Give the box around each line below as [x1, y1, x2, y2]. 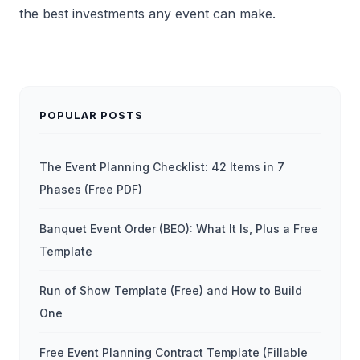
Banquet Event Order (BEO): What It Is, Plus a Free [39, 222, 318, 236]
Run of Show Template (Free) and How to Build [39, 284, 302, 298]
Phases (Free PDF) [39, 182, 142, 197]
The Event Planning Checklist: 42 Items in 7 [39, 160, 284, 174]
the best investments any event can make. [19, 6, 276, 22]
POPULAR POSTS [39, 108, 144, 122]
